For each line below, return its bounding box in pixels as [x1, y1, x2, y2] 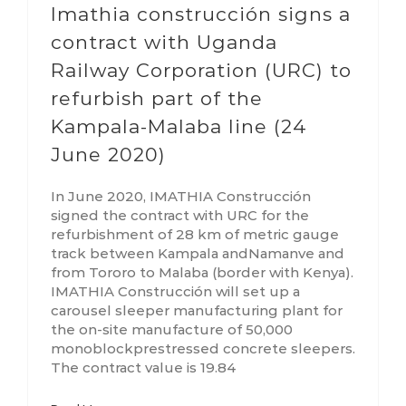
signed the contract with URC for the [51, 207, 309, 225]
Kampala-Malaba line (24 [51, 115, 307, 139]
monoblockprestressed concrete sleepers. [51, 340, 355, 358]
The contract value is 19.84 [51, 359, 237, 377]
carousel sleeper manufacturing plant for [51, 302, 343, 320]
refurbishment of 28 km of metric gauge [51, 226, 339, 244]
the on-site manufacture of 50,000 [51, 321, 293, 339]
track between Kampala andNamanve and [51, 245, 344, 263]
